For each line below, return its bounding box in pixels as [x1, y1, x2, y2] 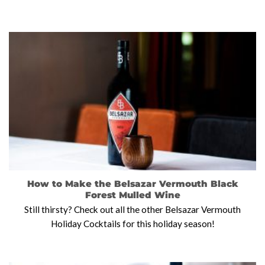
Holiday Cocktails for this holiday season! [50, 218, 215, 230]
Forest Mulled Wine [85, 189, 180, 201]
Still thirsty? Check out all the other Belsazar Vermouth [24, 204, 241, 215]
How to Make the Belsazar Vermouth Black [27, 178, 238, 190]
